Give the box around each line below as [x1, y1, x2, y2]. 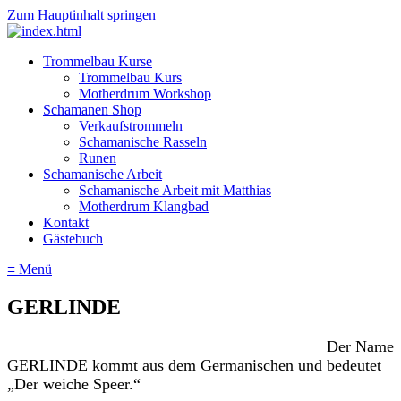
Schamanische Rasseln [79, 134, 207, 149]
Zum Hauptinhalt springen [7, 7, 156, 22]
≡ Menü [7, 261, 52, 277]
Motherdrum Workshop [79, 86, 211, 101]
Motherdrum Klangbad [79, 199, 209, 214]
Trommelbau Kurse [43, 54, 152, 69]
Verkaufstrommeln [79, 118, 183, 133]
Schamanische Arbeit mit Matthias [79, 183, 271, 198]
